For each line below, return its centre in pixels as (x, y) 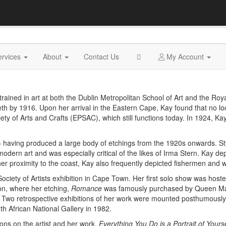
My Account (185, 56)
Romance (88, 188)
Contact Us (101, 56)
